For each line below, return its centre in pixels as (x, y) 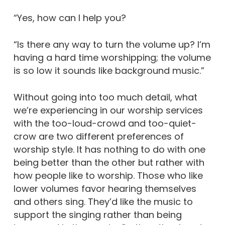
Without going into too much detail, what (105, 97)
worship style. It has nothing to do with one (109, 149)
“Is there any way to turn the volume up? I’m (112, 44)
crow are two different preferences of (98, 136)
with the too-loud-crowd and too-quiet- (105, 123)
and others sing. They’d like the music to (103, 202)
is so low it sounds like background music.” (109, 71)
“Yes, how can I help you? (70, 18)
